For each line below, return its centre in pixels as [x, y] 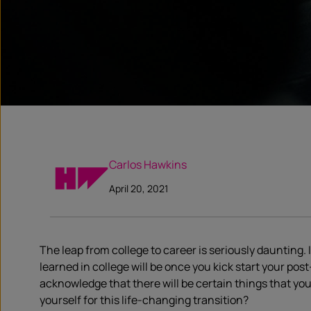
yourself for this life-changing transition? [144, 300]
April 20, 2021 [138, 188]
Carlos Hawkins [148, 165]
